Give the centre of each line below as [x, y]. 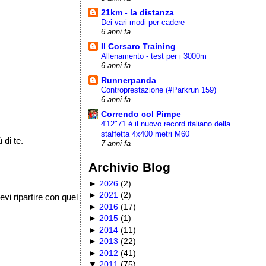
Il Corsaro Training [139, 46]
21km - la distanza [138, 12]
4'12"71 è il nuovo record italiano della [166, 123]
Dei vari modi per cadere [143, 22]
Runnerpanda [129, 80]
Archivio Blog [130, 167]
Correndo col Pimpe [141, 114]
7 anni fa [116, 143]
